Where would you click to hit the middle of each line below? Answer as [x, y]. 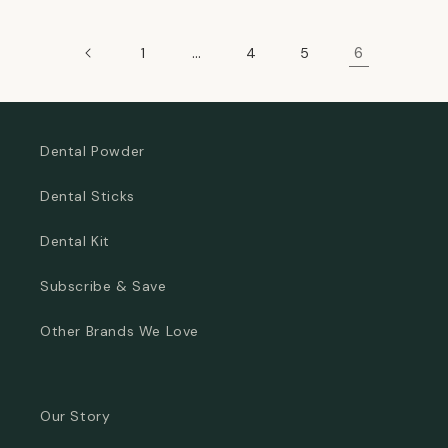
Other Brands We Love [119, 331]
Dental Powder [92, 151]
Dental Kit [75, 241]
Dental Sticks [87, 196]
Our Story [75, 416]
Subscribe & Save [103, 286]
